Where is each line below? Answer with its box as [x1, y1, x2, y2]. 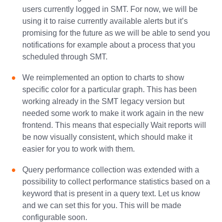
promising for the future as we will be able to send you [22, 29, 210, 37]
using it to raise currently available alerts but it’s [22, 17, 188, 25]
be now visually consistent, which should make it [22, 133, 192, 141]
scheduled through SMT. [22, 53, 108, 61]
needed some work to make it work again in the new [22, 109, 204, 117]
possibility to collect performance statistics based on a [22, 177, 210, 186]
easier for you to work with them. [22, 145, 135, 153]
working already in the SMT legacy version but [22, 97, 184, 106]
